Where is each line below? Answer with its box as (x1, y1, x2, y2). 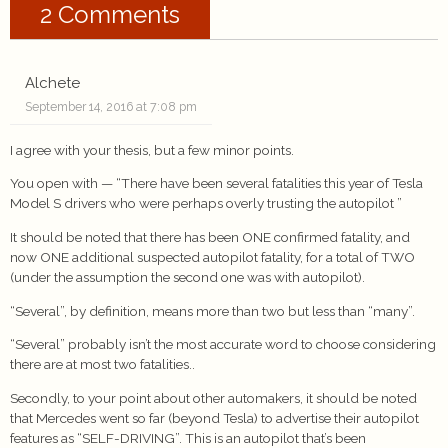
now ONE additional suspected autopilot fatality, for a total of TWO (10, 249, 415, 266)
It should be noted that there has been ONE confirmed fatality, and (10, 229, 410, 246)
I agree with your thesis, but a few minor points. (10, 141, 294, 158)
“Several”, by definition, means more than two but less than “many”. (10, 302, 415, 319)
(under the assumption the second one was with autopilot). (10, 269, 365, 286)
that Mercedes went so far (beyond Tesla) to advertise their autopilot (10, 409, 419, 426)
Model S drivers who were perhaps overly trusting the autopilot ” (10, 195, 402, 212)
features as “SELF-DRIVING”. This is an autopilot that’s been (10, 429, 366, 446)
